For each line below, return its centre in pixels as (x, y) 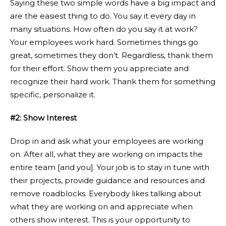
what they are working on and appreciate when (101, 207)
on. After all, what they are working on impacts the (106, 154)
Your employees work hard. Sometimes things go (104, 42)
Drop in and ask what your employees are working (107, 141)
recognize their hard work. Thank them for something (113, 81)
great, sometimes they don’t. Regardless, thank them (111, 55)
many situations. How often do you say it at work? (104, 29)
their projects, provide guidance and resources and (107, 180)
